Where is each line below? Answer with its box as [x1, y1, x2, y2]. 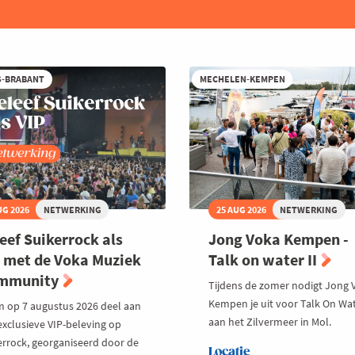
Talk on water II [208, 249, 320, 269]
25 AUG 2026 [216, 203, 266, 216]
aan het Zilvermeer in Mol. [208, 314, 331, 329]
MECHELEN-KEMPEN [199, 72, 285, 85]
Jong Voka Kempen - [208, 228, 349, 249]
